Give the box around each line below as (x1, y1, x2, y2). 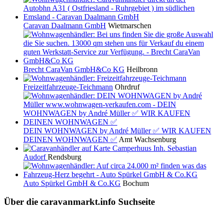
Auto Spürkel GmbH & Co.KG (23, 179, 121, 187)
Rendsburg (48, 152, 81, 161)
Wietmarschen (108, 21, 151, 30)
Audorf (23, 152, 48, 161)
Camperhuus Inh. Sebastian (112, 144, 197, 152)
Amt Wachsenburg (119, 135, 176, 144)
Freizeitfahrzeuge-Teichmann (23, 82, 113, 91)
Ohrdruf (115, 82, 140, 91)
